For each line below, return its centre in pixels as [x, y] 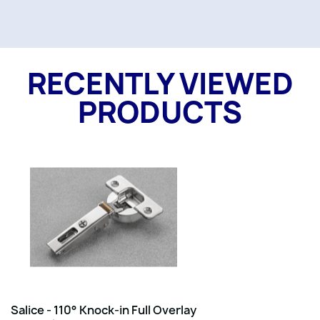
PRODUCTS [160, 112]
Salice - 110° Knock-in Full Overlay [104, 310]
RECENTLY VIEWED [160, 84]
